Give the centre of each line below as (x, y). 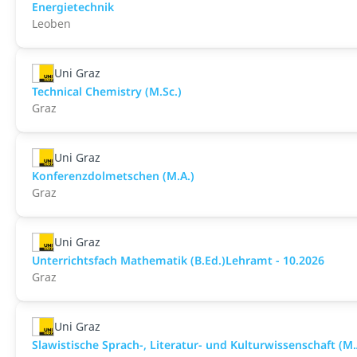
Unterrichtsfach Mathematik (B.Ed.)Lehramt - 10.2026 (178, 260)
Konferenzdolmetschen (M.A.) (113, 176)
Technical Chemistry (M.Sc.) (107, 91)
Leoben (51, 24)
